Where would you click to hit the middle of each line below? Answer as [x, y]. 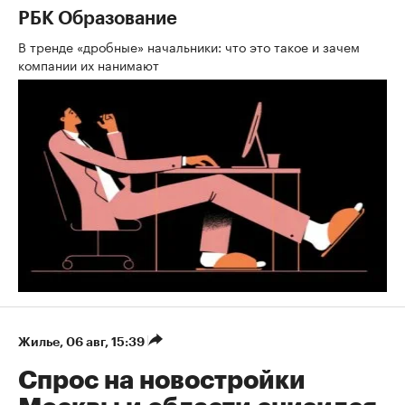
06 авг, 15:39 [107, 342]
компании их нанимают [90, 64]
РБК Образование [98, 19]
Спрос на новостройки [162, 381]
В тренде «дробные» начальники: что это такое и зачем [189, 46]
